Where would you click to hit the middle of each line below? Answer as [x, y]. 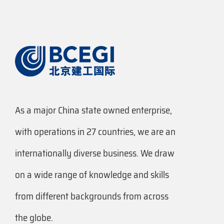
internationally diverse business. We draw [95, 153]
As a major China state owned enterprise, [93, 110]
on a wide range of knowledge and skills [92, 175]
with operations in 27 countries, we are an [95, 132]
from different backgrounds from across [92, 196]
